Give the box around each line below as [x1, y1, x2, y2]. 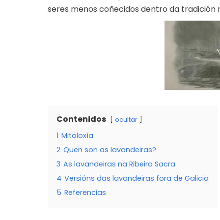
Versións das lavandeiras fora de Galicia [64, 173, 209, 184]
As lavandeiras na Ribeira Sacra [63, 159, 175, 169]
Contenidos [56, 113, 106, 125]
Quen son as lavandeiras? [63, 145, 156, 155]
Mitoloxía [61, 131, 93, 141]
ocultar [115, 115, 137, 124]
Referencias [64, 188, 106, 198]
